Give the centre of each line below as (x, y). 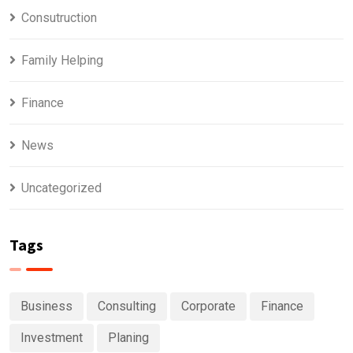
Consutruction (59, 17)
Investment (52, 337)
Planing (128, 337)
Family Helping (62, 60)
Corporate (208, 306)
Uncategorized (61, 188)
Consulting (127, 306)
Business (46, 306)
